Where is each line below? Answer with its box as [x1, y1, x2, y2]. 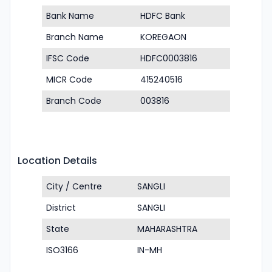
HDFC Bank [140, 10, 185, 22]
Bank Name [46, 10, 94, 22]
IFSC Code [46, 52, 89, 64]
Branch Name [46, 31, 104, 43]
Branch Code [46, 95, 101, 107]
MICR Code [46, 73, 92, 86]
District [46, 202, 76, 214]
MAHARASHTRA [137, 223, 197, 235]
